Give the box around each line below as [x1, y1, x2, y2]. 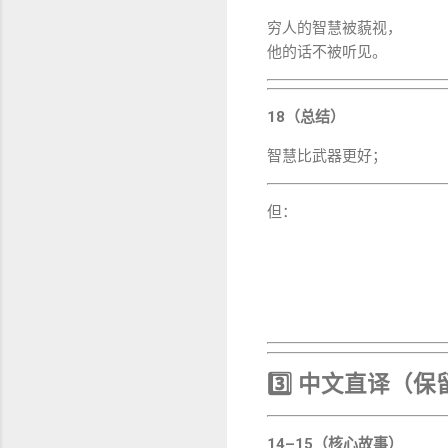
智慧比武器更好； [267, 147, 387, 166]
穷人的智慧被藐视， [267, 18, 402, 37]
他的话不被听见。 [267, 42, 387, 61]
